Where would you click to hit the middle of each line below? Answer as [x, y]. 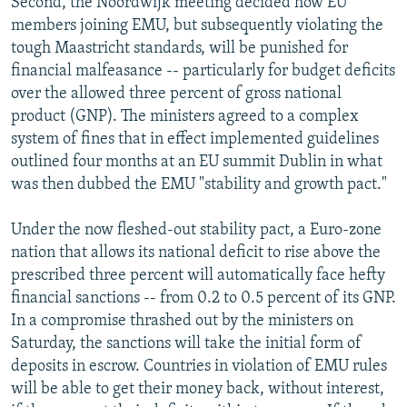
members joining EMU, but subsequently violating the [197, 25]
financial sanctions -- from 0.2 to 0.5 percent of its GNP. [203, 298]
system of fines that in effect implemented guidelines [195, 139]
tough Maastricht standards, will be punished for [179, 48]
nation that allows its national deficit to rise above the [196, 253]
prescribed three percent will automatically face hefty [198, 275]
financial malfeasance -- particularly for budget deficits [203, 71]
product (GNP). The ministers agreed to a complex [185, 116]
